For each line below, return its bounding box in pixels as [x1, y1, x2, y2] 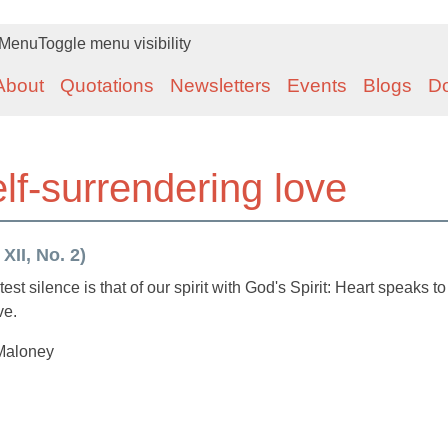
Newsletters [170, 75, 271, 96]
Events [287, 75, 347, 96]
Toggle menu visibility [38, 35, 191, 52]
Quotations [60, 75, 154, 96]
